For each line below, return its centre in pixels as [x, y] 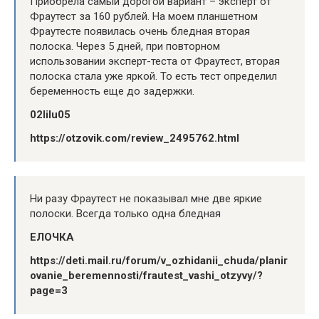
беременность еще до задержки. [112, 91]
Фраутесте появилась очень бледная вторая [140, 31]
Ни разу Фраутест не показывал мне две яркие [146, 198]
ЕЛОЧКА [52, 237]
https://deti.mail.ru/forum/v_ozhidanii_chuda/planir [159, 260]
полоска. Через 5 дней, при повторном [125, 46]
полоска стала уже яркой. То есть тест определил [153, 76]
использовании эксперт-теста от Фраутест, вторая [155, 61]
